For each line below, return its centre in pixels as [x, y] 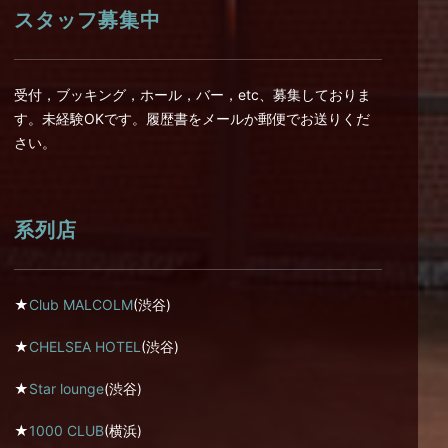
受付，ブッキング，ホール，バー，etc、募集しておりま [192, 94]
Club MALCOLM [81, 304]
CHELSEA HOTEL [85, 346]
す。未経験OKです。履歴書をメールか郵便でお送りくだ [192, 118]
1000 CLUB [66, 430]
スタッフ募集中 [87, 20]
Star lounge [66, 388]
